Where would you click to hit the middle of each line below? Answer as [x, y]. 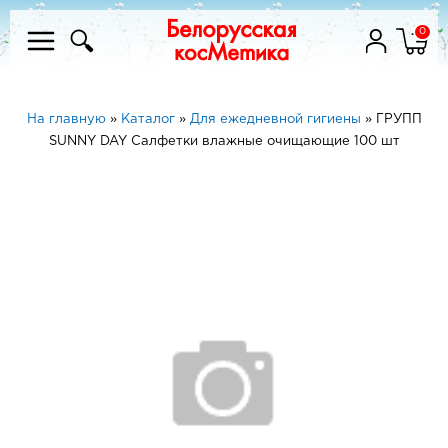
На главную [66, 119]
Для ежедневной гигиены [275, 119]
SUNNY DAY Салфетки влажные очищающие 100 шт [224, 141]
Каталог [147, 119]
